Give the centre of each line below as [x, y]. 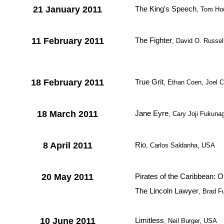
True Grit [149, 82]
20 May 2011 [67, 177]
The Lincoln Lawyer [167, 191]
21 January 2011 [67, 9]
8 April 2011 [67, 145]
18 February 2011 [67, 82]
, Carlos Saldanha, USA [180, 145]
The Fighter [153, 40]
